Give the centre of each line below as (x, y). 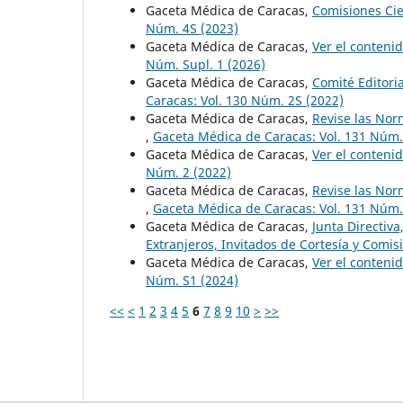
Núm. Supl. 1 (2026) (206, 65)
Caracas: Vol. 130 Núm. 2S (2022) (245, 101)
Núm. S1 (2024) (192, 281)
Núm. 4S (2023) (192, 29)
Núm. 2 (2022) (188, 173)
